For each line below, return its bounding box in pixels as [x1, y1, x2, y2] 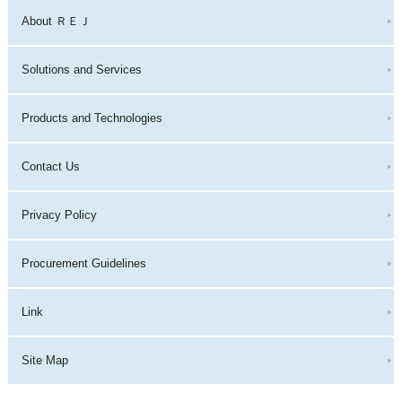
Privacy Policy [21, 208, 97, 222]
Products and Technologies [21, 111, 162, 125]
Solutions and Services [21, 63, 142, 76]
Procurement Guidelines [21, 257, 146, 270]
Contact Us [21, 160, 80, 173]
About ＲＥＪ [21, 14, 91, 28]
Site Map [21, 354, 68, 367]
